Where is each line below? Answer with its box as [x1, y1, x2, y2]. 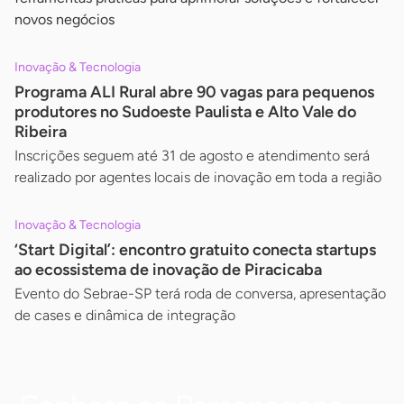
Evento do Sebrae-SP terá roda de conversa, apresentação [14, 284, 386, 302]
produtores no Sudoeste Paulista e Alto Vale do [14, 101, 356, 122]
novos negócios [14, 10, 115, 28]
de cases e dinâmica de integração [14, 306, 235, 324]
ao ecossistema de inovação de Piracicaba [14, 259, 322, 280]
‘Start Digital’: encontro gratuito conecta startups [14, 239, 376, 260]
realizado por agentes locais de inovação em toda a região [14, 168, 381, 186]
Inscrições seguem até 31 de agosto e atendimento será [14, 146, 370, 164]
